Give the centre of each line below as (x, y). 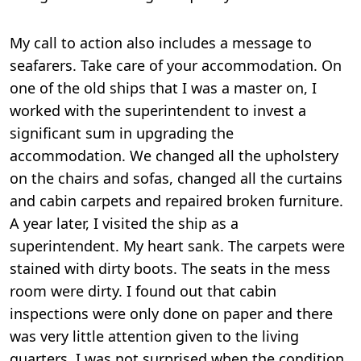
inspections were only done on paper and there (171, 314)
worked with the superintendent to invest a (158, 111)
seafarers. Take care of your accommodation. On (176, 66)
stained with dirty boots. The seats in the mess (170, 269)
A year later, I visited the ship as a (124, 224)
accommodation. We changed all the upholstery (174, 156)
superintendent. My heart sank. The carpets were (177, 246)
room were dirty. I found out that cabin (143, 291)
